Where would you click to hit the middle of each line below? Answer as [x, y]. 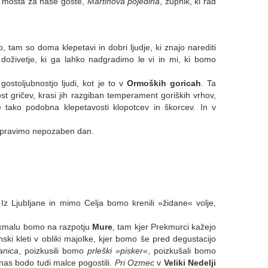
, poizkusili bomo [53, 250]
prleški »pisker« [117, 250]
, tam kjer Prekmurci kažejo [165, 226]
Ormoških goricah [164, 83]
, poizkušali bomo [182, 250]
